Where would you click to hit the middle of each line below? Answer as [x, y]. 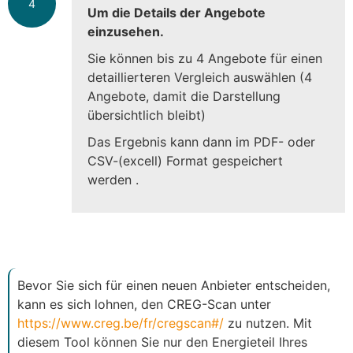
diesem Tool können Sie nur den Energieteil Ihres [162, 342]
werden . [113, 179]
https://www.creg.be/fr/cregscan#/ [121, 323]
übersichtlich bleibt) [147, 115]
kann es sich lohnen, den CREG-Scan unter [144, 304]
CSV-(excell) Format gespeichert [185, 160]
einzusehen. [126, 31]
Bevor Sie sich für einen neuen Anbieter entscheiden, [174, 285]
